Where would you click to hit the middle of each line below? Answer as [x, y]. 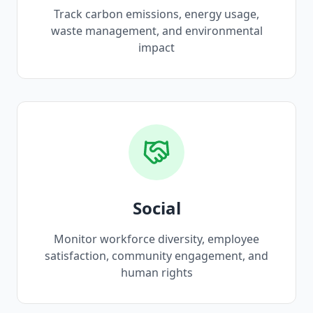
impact [156, 48]
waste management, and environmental [156, 31]
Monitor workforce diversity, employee [156, 239]
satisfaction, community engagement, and [156, 256]
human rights [156, 272]
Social [156, 208]
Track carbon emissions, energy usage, [156, 14]
